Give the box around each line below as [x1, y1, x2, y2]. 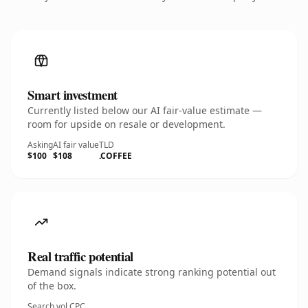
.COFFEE [99, 150, 132, 162]
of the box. [27, 279, 76, 292]
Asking [27, 139, 53, 151]
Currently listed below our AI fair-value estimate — [27, 104, 262, 117]
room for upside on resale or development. [27, 118, 225, 131]
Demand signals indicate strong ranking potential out [27, 265, 276, 278]
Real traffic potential [27, 247, 133, 265]
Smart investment [27, 85, 118, 104]
